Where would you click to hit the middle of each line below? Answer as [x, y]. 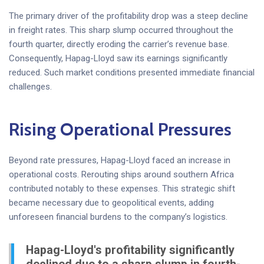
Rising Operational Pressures [120, 129]
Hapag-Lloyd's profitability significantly [130, 250]
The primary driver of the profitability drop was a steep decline [128, 16]
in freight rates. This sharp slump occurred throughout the [121, 30]
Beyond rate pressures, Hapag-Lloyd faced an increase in [120, 160]
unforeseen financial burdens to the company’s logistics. [118, 217]
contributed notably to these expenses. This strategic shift [122, 189]
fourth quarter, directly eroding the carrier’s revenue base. [119, 44]
